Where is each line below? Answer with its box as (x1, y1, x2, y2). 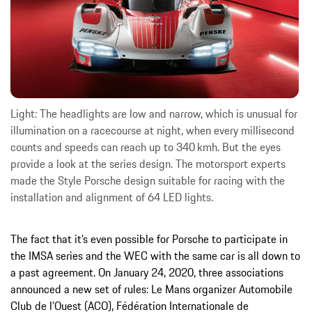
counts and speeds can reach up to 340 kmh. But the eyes (10, 139, 281, 156)
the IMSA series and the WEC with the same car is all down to (10, 247, 300, 265)
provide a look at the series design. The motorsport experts (10, 155, 286, 173)
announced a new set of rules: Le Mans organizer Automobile (10, 281, 292, 298)
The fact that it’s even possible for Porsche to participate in (10, 231, 288, 248)
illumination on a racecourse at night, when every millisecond (10, 122, 295, 139)
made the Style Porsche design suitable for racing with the (10, 172, 285, 189)
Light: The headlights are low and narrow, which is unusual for (10, 105, 297, 123)
